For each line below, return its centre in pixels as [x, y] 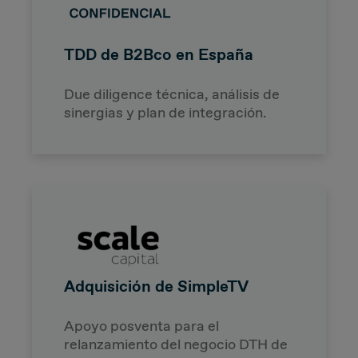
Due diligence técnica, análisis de [172, 94]
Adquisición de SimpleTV [156, 286]
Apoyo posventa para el [141, 326]
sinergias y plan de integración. [165, 112]
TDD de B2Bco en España [159, 54]
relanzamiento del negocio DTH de [176, 344]
